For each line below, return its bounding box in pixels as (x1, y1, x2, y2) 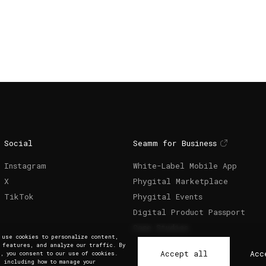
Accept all (160, 248, 208, 259)
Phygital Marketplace (132, 176, 228, 186)
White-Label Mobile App (132, 160, 237, 171)
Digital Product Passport (132, 207, 245, 217)
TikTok (4, 191, 34, 202)
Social (4, 138, 33, 148)
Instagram (4, 160, 46, 171)
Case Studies (132, 222, 188, 233)
